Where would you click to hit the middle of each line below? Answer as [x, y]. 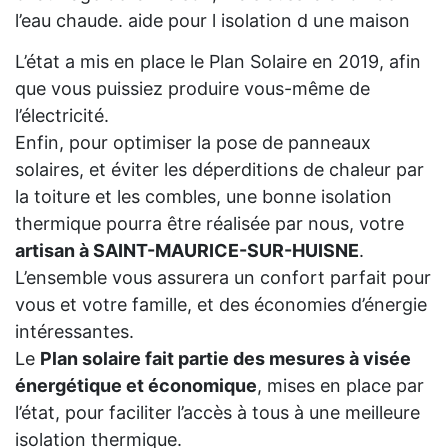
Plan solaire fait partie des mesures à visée [225, 358]
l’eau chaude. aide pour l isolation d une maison [212, 20]
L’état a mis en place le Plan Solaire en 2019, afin [218, 61]
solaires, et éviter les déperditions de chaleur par [219, 169]
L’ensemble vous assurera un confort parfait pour [223, 277]
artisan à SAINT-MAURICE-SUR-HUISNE [187, 250]
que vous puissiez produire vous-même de [192, 88]
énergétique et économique [136, 385]
